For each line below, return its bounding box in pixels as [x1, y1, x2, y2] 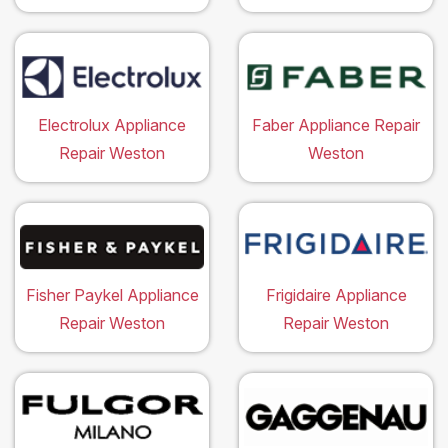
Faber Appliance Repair [252, 114, 420, 135]
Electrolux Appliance [38, 114, 186, 135]
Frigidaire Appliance [265, 284, 407, 305]
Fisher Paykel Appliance [25, 284, 199, 305]
